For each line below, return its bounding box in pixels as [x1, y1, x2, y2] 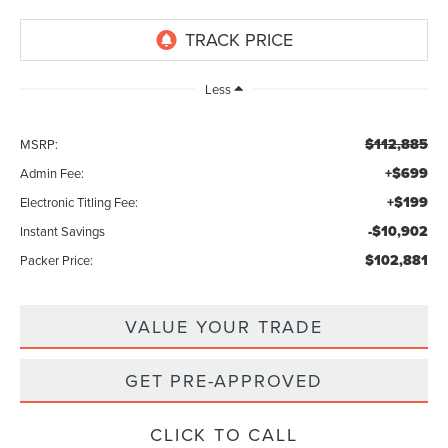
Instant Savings [20, 222, 106, 241]
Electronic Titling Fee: [20, 193, 139, 212]
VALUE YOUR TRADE [125, 314, 323, 340]
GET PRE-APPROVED [125, 368, 323, 394]
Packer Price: [20, 251, 94, 270]
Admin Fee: [20, 164, 85, 183]
